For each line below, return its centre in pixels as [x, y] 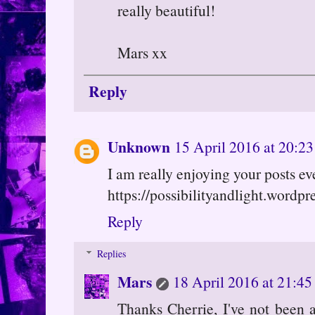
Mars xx [142, 52]
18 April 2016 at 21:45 [243, 282]
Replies [112, 254]
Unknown [139, 147]
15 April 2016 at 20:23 [244, 147]
